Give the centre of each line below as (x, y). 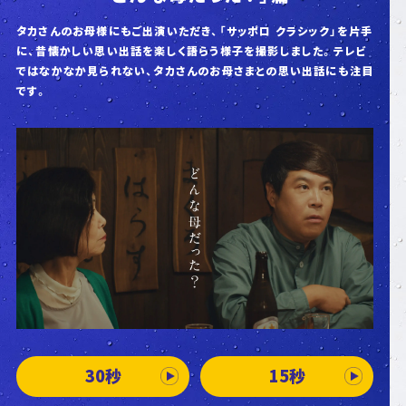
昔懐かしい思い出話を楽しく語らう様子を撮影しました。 (184, 50)
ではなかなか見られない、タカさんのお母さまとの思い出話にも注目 (195, 70)
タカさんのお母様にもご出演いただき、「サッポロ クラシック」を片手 (194, 30)
